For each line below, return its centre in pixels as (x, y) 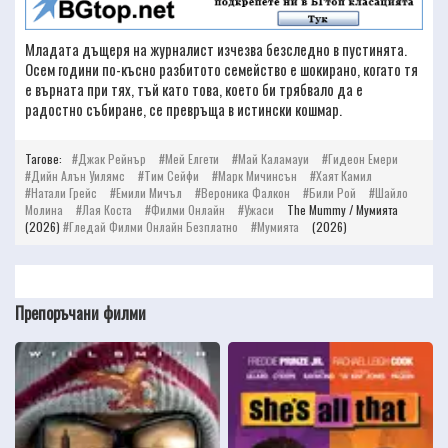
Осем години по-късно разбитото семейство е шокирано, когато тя (221, 70)
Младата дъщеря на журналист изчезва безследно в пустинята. (216, 50)
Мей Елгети (192, 159)
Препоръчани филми (80, 313)
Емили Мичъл (149, 193)
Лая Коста (107, 210)
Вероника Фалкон (245, 193)
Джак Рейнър (112, 159)
